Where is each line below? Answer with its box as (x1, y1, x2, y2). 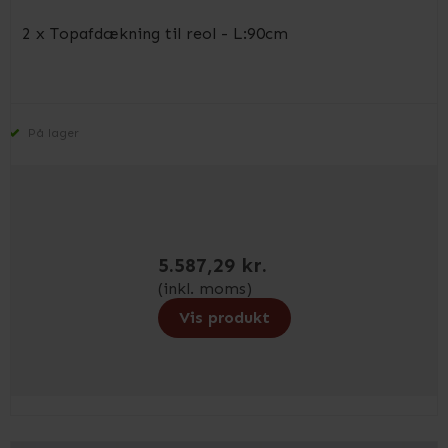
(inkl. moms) (157, 279, 252, 298)
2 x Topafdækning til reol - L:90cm (22, 24, 288, 43)
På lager (24, 126, 80, 140)
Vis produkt (178, 308, 270, 327)
